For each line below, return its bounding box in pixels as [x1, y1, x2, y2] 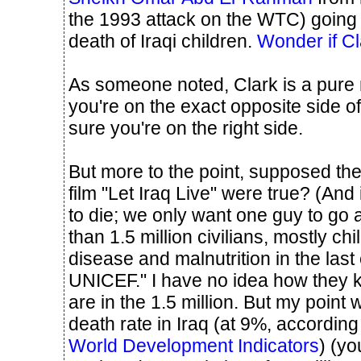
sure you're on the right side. [68, 117, 303, 139]
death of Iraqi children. [68, 30, 257, 52]
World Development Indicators [68, 334, 319, 356]
